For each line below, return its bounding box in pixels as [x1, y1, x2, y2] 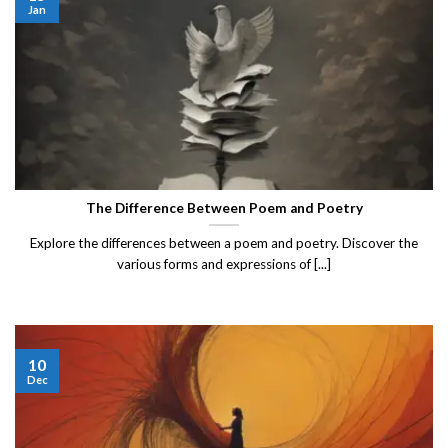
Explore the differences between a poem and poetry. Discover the [30, 235, 418, 252]
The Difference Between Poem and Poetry [85, 200, 363, 217]
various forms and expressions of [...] [117, 256, 331, 273]
